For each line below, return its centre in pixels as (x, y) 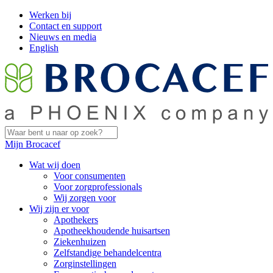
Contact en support (66, 26)
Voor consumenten (90, 175)
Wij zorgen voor (85, 197)
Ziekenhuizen (80, 241)
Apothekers (76, 219)
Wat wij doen (55, 165)
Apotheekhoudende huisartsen (112, 230)
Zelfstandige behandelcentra (108, 252)
